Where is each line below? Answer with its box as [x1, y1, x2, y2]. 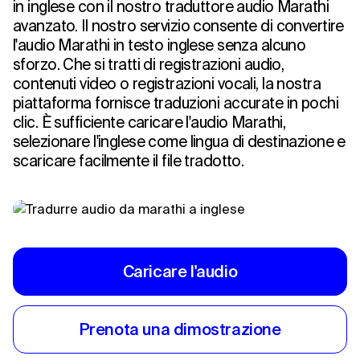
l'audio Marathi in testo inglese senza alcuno [13, 36, 306, 54]
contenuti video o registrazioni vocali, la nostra [13, 75, 321, 92]
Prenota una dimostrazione [79, 320, 281, 338]
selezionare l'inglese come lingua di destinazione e [13, 133, 346, 150]
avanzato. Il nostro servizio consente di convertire [13, 17, 344, 35]
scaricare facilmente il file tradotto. [13, 152, 244, 170]
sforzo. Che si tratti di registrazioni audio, [13, 55, 284, 73]
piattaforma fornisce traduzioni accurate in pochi [13, 94, 339, 112]
